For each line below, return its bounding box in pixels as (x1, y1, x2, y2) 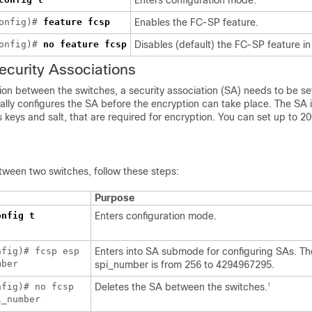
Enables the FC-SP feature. (134, 17, 258, 28)
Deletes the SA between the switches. (95, 281, 267, 292)
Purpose (95, 192, 134, 203)
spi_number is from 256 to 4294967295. (95, 259, 274, 270)
